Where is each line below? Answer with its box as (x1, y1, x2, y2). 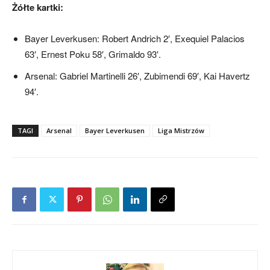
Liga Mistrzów (158, 125, 204, 135)
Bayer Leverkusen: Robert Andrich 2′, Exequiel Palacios (25, 31, 245, 45)
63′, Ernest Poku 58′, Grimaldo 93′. (25, 47, 161, 60)
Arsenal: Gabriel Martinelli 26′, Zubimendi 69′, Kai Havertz (25, 69, 250, 82)
